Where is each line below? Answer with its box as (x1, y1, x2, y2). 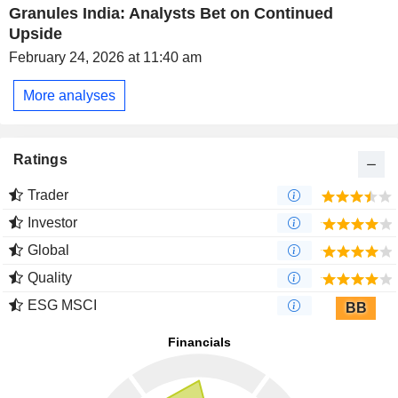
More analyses (23, 87, 115, 103)
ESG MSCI (28, 298, 97, 314)
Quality (28, 270, 72, 286)
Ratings (13, 152, 68, 168)
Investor (28, 215, 77, 231)
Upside (9, 25, 62, 44)
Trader (28, 187, 68, 203)
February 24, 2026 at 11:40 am (9, 50, 202, 66)
